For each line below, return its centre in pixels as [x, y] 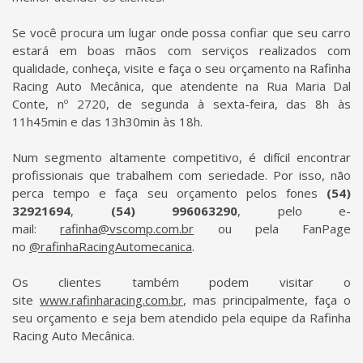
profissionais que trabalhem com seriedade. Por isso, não [181, 175]
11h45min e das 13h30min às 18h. [109, 122]
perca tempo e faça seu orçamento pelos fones [169, 193]
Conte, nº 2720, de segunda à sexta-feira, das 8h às [181, 104]
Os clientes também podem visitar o [181, 282]
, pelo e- [294, 211]
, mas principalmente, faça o [267, 300]
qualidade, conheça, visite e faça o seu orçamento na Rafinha [181, 68]
